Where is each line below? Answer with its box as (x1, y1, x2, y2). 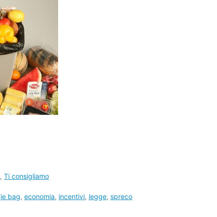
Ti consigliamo (4, 172, 49, 180)
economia (24, 192, 55, 201)
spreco (110, 192, 132, 201)
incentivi (59, 192, 85, 201)
